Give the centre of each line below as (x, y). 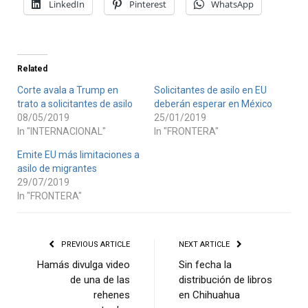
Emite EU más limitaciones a (78, 154)
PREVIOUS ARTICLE (95, 244)
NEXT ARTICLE (205, 244)
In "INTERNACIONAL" (62, 131)
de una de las (100, 279)
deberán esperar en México (213, 103)
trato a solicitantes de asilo (75, 103)
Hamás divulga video (84, 264)
